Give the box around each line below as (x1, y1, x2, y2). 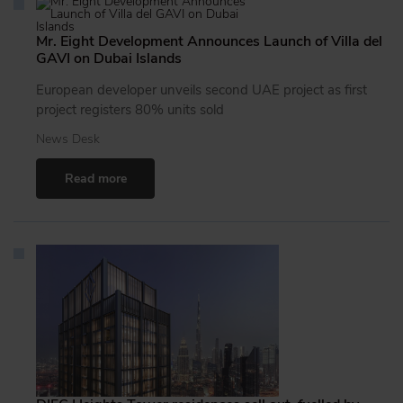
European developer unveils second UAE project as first (36, 81, 367, 100)
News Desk (36, 130, 100, 148)
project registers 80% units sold (36, 101, 224, 120)
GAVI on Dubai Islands (36, 49, 182, 69)
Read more (64, 170, 127, 188)
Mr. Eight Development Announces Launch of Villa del (36, 31, 382, 52)
